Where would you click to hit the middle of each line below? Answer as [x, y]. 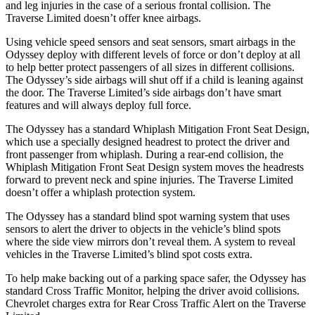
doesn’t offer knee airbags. [141, 18]
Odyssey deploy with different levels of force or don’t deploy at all [153, 54]
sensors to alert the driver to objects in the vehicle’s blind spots [143, 229]
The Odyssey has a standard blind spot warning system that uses [148, 216]
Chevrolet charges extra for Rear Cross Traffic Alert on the [137, 303]
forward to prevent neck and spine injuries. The [112, 179]
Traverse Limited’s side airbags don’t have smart [174, 92]
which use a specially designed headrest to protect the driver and [148, 141]
